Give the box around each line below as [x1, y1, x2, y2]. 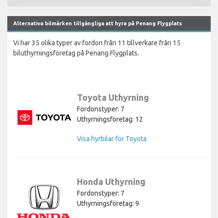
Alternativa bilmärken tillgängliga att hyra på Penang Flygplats [13, 20, 182, 26]
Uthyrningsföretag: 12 [77, 115, 143, 123]
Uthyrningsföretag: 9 [77, 199, 139, 207]
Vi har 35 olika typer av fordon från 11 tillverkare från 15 [13, 38, 181, 47]
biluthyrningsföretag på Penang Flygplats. [13, 49, 139, 57]
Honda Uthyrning [77, 176, 145, 186]
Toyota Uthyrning [77, 92, 149, 102]
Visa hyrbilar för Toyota [77, 134, 146, 143]
